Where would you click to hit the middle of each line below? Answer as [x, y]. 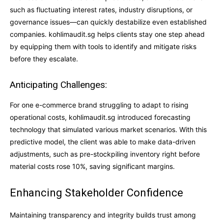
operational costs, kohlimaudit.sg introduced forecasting [100, 117]
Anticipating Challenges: [58, 84]
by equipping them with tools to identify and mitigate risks [103, 46]
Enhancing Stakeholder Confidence [96, 192]
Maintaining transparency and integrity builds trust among [103, 215]
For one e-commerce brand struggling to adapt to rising [99, 105]
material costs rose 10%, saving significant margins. [92, 166]
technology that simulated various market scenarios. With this [108, 129]
